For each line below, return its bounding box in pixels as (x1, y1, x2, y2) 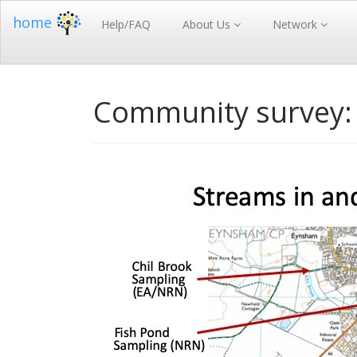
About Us (182, 17, 233, 32)
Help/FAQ (101, 17, 151, 32)
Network (273, 17, 320, 32)
